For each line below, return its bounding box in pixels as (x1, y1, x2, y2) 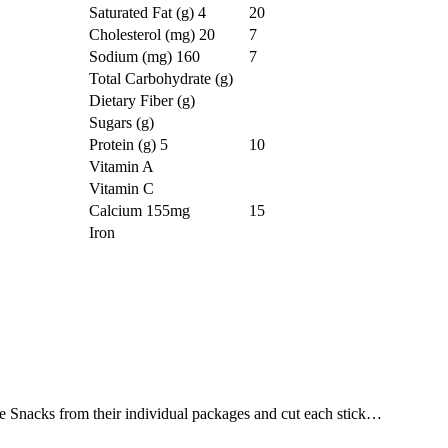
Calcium (89, 202, 146, 220)
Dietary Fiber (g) (89, 92, 195, 110)
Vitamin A (89, 158, 154, 176)
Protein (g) (89, 136, 160, 154)
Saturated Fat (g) (89, 4, 198, 22)
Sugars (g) (89, 114, 154, 132)
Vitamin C (89, 180, 154, 198)
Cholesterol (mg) (89, 26, 199, 44)
